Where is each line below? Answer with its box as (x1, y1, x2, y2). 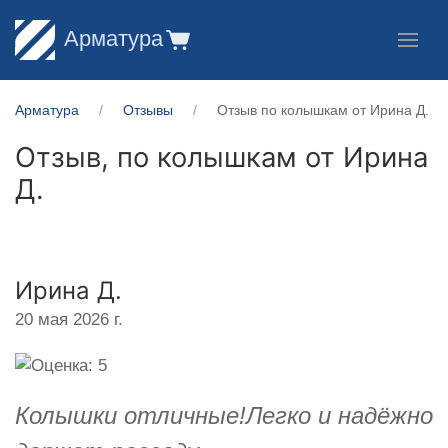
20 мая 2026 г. (15, 309, 123, 329)
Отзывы (123, 102, 173, 118)
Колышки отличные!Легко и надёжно (15, 401, 433, 429)
